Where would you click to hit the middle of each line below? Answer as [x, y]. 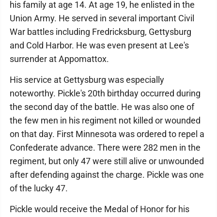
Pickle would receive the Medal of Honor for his [100, 209]
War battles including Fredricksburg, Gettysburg [101, 32]
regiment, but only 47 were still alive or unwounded [107, 161]
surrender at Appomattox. [59, 59]
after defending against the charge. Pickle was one [107, 175]
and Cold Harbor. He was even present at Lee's [99, 45]
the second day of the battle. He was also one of [102, 107]
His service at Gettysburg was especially [87, 80]
